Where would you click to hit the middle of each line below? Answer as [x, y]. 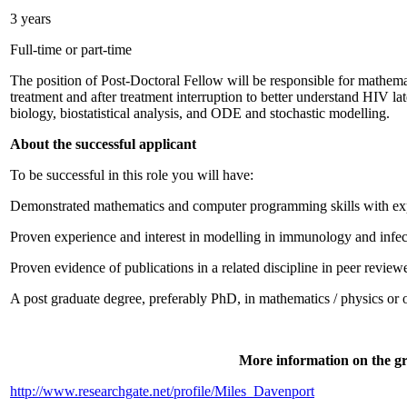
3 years [30, 18]
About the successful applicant [103, 144]
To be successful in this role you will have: [132, 174]
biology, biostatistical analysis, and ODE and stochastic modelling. [200, 113]
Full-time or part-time [71, 49]
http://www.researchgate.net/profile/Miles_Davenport [162, 391]
